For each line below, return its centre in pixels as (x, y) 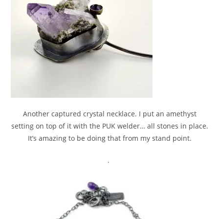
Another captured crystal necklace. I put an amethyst (109, 114)
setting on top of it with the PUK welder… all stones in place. (109, 126)
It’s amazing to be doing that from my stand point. (109, 138)
